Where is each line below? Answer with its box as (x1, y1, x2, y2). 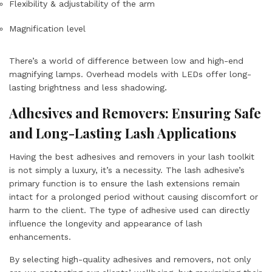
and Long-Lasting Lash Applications (9, 124, 236, 142)
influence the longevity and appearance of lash (9, 219, 202, 228)
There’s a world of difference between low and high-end (9, 56, 243, 66)
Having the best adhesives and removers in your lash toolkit (9, 152, 254, 161)
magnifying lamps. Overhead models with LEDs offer (9, 69, 229, 79)
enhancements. (9, 232, 71, 242)
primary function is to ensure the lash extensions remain (9, 178, 240, 188)
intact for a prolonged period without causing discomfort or (9, 192, 258, 202)
